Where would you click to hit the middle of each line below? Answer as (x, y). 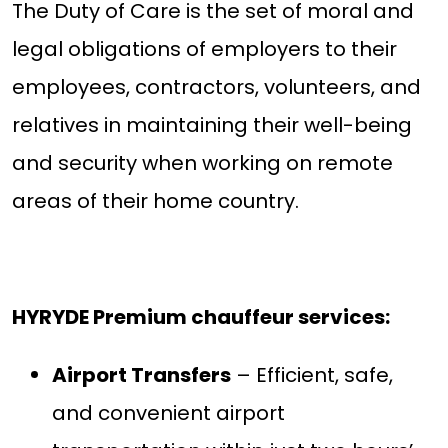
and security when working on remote (202, 163)
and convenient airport (168, 413)
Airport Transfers (141, 375)
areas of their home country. (155, 201)
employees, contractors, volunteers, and (216, 87)
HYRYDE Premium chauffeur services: (200, 317)
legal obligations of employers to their (204, 49)
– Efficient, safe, (311, 375)
